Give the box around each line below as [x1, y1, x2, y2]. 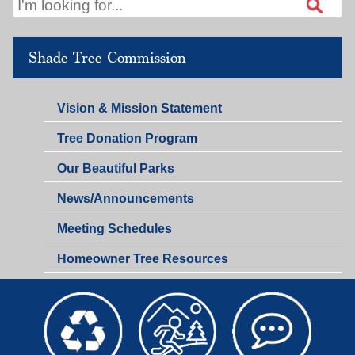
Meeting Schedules [57, 221, 172, 235]
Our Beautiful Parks [57, 161, 174, 175]
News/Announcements [57, 191, 194, 205]
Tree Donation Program [57, 131, 197, 145]
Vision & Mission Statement [57, 101, 222, 115]
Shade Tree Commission [29, 48, 186, 68]
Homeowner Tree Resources [57, 251, 228, 265]
